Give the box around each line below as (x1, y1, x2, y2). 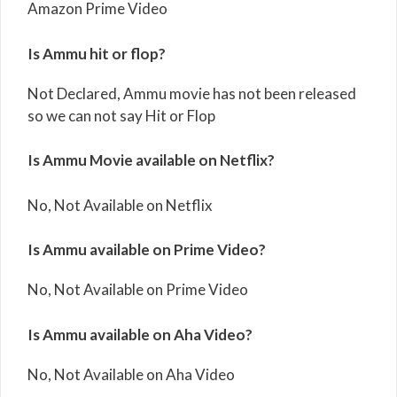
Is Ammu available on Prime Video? (27, 240, 266, 260)
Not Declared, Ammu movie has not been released (27, 83, 356, 103)
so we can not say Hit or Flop (27, 105, 215, 125)
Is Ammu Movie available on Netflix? (27, 151, 275, 170)
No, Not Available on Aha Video (27, 364, 235, 384)
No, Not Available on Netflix (27, 195, 213, 214)
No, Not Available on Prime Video (27, 280, 248, 300)
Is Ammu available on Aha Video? (27, 324, 253, 344)
